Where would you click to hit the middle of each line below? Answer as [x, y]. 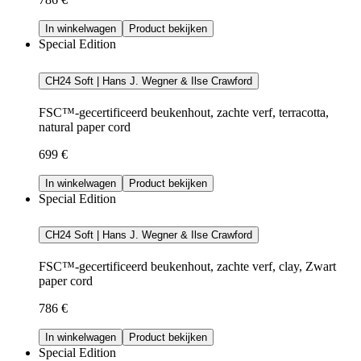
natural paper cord [85, 127]
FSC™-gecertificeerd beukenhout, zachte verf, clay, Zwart [187, 267]
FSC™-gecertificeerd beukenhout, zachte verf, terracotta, [184, 112]
